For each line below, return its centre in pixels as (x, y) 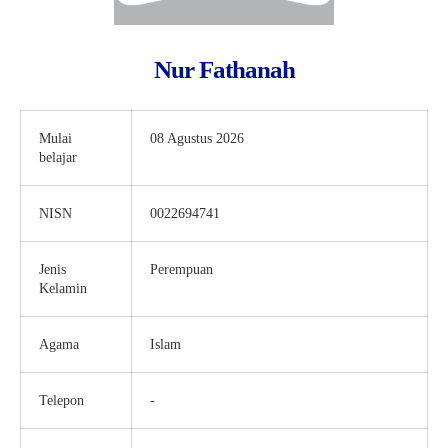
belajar (58, 158)
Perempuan (181, 270)
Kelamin (63, 289)
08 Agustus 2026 (197, 139)
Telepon (61, 401)
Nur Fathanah (224, 70)
